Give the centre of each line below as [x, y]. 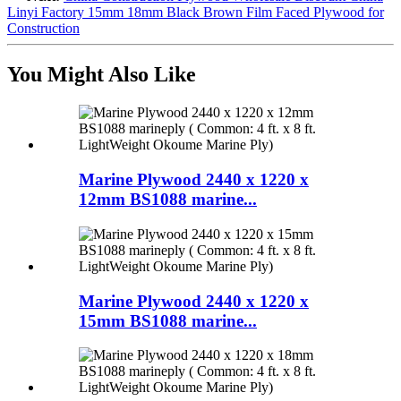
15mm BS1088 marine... [168, 320]
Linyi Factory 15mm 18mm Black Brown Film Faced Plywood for [196, 12]
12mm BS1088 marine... [168, 200]
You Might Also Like [102, 75]
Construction [43, 28]
